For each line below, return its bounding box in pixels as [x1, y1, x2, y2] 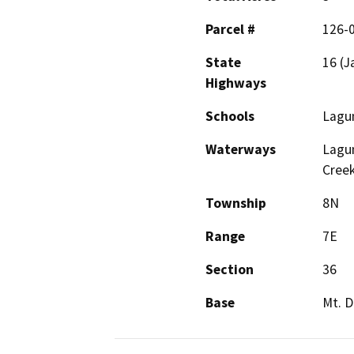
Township [205, 194, 266, 212]
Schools [205, 107, 254, 125]
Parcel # [205, 20, 255, 38]
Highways [205, 73, 266, 92]
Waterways [205, 140, 276, 158]
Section [205, 260, 254, 278]
